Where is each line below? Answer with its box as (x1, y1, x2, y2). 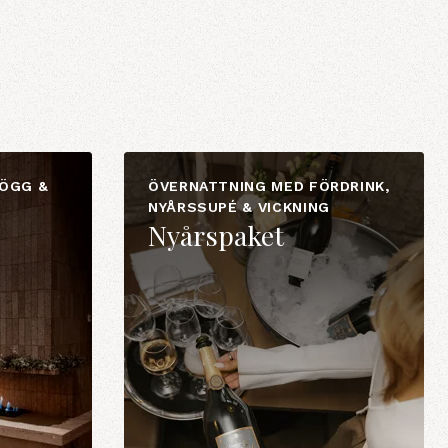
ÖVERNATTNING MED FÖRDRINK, (148, 178, 390, 194)
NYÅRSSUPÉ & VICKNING (148, 199, 330, 215)
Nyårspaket (148, 217, 284, 253)
